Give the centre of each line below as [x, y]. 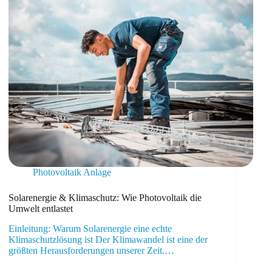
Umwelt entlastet [41, 209]
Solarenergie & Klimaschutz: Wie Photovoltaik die [105, 198]
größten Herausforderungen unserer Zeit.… [92, 251]
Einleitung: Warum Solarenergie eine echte [90, 229]
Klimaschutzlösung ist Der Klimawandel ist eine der [108, 240]
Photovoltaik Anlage [72, 172]
